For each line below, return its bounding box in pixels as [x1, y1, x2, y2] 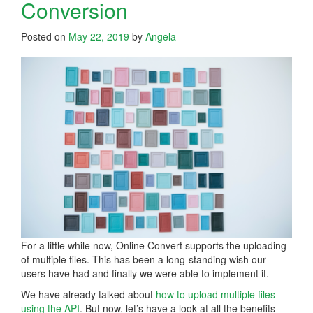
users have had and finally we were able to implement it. [21, 266, 269, 281]
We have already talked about [21, 287, 156, 302]
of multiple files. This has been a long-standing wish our [21, 252, 266, 267]
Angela [145, 29, 176, 44]
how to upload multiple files [156, 287, 275, 302]
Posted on [21, 29, 68, 44]
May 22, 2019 [68, 29, 129, 44]
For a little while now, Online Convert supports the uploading [21, 238, 286, 253]
